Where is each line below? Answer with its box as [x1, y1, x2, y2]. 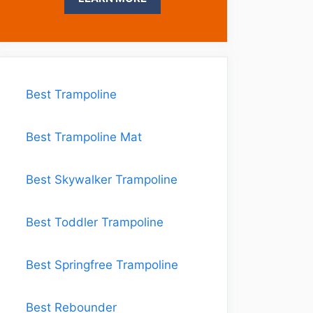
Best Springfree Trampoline [26, 258, 178, 272]
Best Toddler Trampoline [26, 215, 163, 229]
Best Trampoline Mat [26, 130, 142, 144]
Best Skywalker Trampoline [26, 173, 177, 187]
